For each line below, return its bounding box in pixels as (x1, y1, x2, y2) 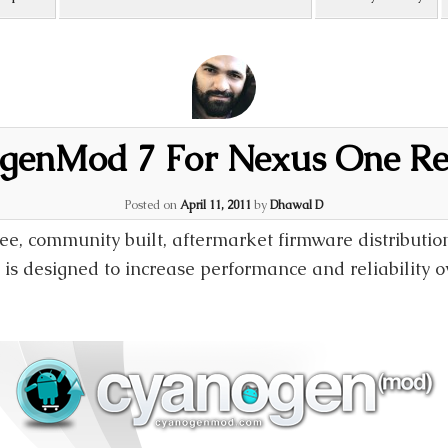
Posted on (125, 196, 180, 213)
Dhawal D (270, 196, 323, 213)
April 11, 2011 (180, 196, 251, 213)
